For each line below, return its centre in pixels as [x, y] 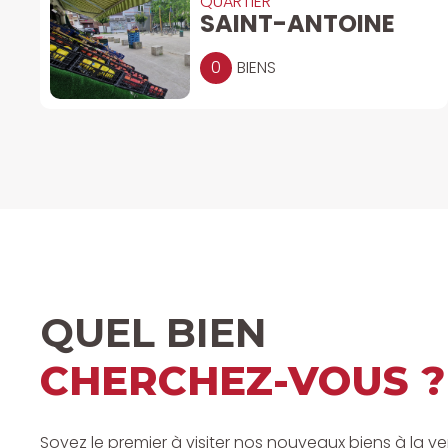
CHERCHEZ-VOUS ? [242, 380]
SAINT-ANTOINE [297, 23]
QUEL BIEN [153, 332]
